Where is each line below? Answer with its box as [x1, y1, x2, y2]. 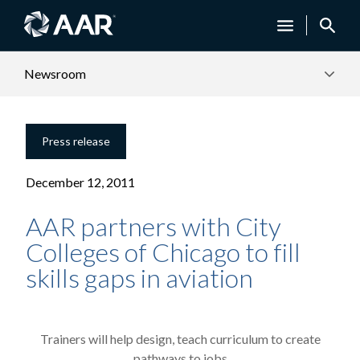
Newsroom [24, 66, 87, 81]
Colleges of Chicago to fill [26, 236, 301, 268]
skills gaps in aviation [26, 262, 253, 293]
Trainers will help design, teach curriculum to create [39, 331, 321, 346]
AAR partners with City [26, 211, 281, 242]
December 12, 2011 [26, 174, 135, 190]
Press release [42, 134, 110, 148]
